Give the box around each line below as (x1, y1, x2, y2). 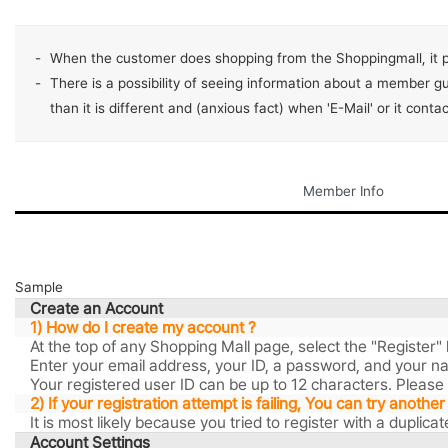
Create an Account (30, 298, 163, 318)
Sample (15, 278, 63, 295)
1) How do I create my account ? (30, 317, 256, 337)
